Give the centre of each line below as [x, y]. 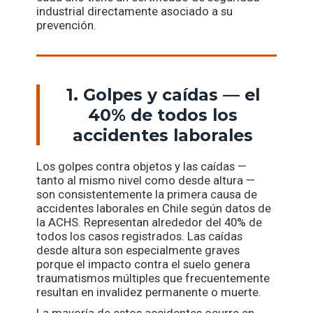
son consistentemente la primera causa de [147, 195]
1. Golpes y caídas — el [163, 95]
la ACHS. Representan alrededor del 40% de [150, 223]
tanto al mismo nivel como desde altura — [146, 181]
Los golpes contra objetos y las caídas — [142, 167]
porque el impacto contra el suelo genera [144, 264]
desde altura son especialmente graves [138, 250]
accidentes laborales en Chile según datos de [154, 209]
